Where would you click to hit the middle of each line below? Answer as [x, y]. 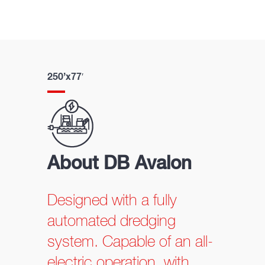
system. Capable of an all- [130, 242]
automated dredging [112, 222]
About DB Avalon [120, 164]
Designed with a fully [112, 201]
